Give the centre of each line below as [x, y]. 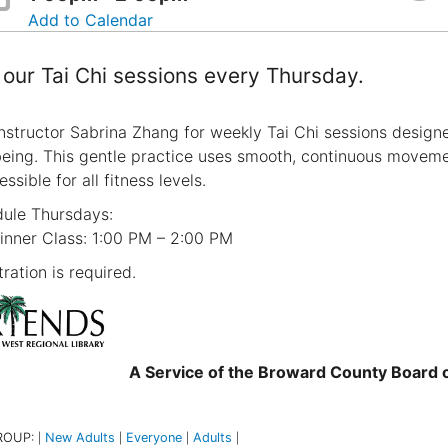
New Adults [79, 437]
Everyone [153, 437]
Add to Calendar [91, 19]
